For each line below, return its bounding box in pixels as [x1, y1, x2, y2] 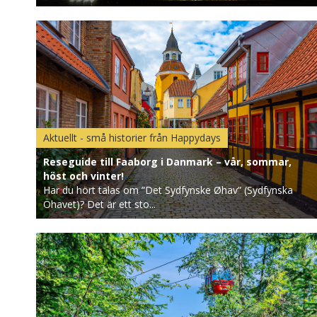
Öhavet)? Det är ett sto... [42, 197, 156, 211]
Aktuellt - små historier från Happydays [42, 131, 221, 144]
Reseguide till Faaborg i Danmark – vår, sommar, [42, 155, 292, 168]
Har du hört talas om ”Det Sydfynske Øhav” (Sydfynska [42, 183, 293, 197]
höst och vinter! [42, 169, 124, 183]
